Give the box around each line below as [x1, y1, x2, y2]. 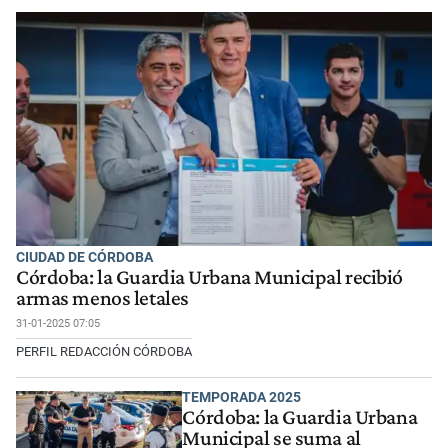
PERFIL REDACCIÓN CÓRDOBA [16, 344, 192, 360]
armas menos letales [16, 286, 189, 311]
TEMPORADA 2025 [182, 389, 302, 406]
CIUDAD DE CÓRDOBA [16, 249, 153, 266]
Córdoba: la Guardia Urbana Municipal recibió [16, 265, 403, 290]
